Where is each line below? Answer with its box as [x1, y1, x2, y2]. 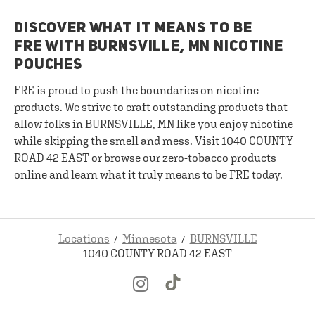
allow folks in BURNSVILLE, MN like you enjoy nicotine [14, 117, 293, 130]
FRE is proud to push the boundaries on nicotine [14, 84, 259, 96]
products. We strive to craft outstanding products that [14, 101, 288, 113]
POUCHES [14, 58, 82, 72]
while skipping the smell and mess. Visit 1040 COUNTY [14, 134, 293, 147]
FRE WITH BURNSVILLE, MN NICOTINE [14, 39, 283, 54]
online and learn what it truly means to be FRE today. [14, 168, 283, 181]
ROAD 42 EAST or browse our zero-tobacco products [14, 151, 276, 164]
